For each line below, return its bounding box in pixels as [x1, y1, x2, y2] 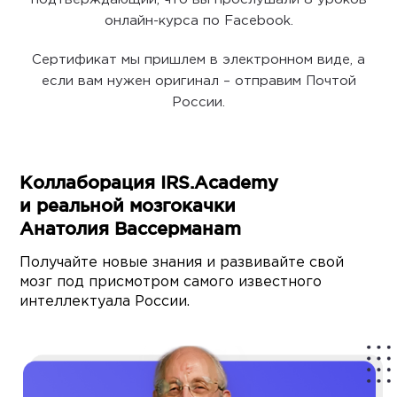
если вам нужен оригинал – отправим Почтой [41, 75, 356, 88]
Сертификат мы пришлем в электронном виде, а [32, 54, 365, 66]
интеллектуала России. [19, 295, 191, 309]
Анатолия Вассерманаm [19, 219, 242, 239]
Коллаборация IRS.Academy [19, 173, 279, 193]
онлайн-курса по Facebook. [104, 15, 293, 27]
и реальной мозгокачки [19, 196, 237, 216]
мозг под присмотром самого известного [19, 276, 323, 290]
